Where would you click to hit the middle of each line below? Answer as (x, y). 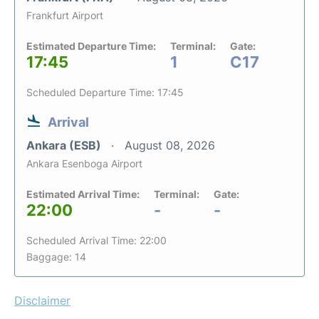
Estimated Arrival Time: (83, 194)
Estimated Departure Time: (91, 46)
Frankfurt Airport (65, 15)
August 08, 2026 (170, 145)
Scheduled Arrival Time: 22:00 (96, 240)
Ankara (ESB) (65, 145)
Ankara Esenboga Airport (84, 163)
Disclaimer (42, 300)
